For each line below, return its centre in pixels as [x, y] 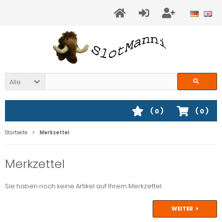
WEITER [182, 209]
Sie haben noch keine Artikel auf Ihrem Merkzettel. [83, 186]
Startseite [16, 133]
